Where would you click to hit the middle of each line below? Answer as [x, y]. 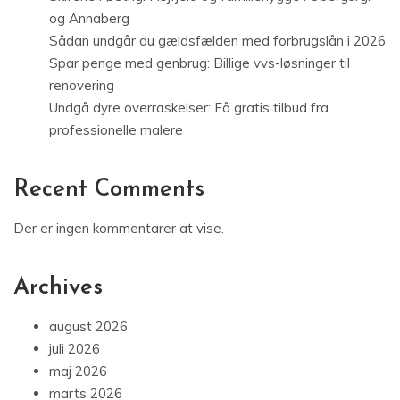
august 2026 [88, 326]
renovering [82, 85]
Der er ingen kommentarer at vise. [119, 228]
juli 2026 [75, 348]
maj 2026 [78, 371]
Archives [58, 287]
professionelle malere [116, 129]
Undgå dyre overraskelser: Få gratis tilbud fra [189, 107]
